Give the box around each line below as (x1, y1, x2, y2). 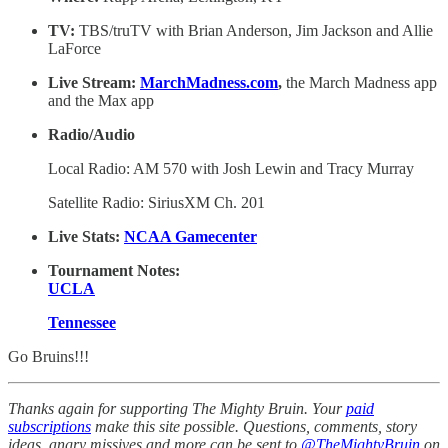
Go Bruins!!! (8, 347, 89, 365)
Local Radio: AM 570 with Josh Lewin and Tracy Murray (48, 159, 414, 177)
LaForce (48, 39, 101, 57)
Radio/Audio (48, 125, 135, 143)
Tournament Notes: (48, 261, 180, 279)
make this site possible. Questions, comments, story (91, 417, 417, 435)
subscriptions (8, 417, 91, 435)
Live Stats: (48, 227, 124, 245)
